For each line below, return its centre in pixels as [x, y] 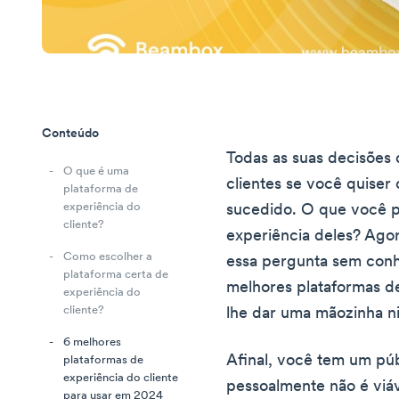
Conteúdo [70, 134]
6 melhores [92, 343]
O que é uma [96, 172]
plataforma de [101, 190]
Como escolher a [108, 257]
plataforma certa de [116, 275]
